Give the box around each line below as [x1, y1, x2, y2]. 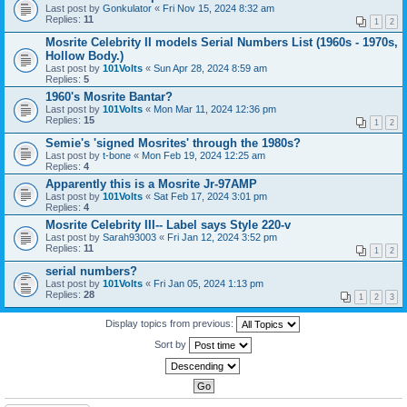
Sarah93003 [103, 232, 156, 243]
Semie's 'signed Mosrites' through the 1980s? [45, 136, 301, 150]
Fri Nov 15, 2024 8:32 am [163, 3, 274, 14]
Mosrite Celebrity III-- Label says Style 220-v [45, 218, 291, 232]
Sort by [154, 338, 189, 350]
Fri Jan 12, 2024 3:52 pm [167, 232, 277, 243]
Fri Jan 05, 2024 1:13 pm [154, 278, 263, 289]
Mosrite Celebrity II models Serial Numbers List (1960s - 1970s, [45, 35, 398, 49]
